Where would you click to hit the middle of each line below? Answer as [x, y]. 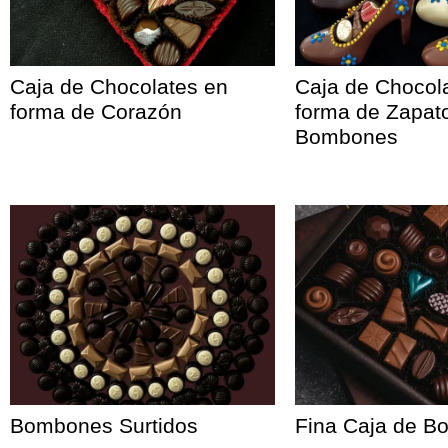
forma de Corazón [96, 111]
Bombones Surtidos [104, 425]
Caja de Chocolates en [119, 86]
